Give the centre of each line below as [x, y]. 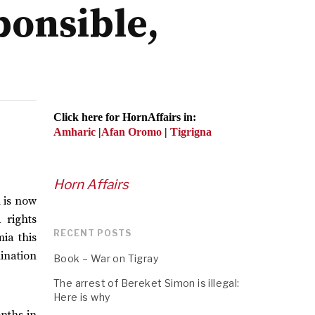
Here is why [82, 297]
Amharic [75, 132]
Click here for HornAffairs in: [125, 117]
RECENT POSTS [92, 233]
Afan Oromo [133, 132]
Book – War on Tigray [106, 258]
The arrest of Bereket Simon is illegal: [147, 283]
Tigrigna [191, 132]
